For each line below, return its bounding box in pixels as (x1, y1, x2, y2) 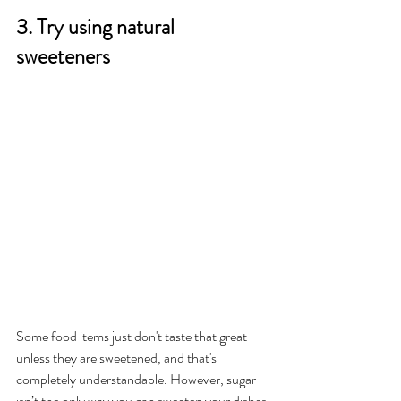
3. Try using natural (16, 12, 179, 43)
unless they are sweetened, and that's (16, 347, 219, 369)
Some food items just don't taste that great (16, 326, 250, 347)
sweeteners (16, 41, 115, 73)
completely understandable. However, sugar (16, 369, 259, 390)
